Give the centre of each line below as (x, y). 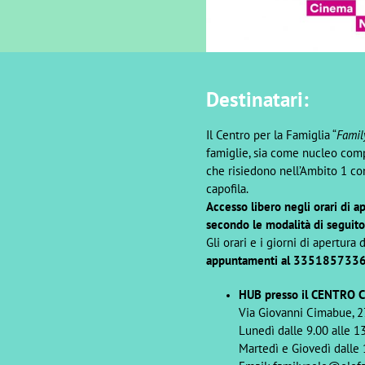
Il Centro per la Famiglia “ (271, 134)
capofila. (227, 188)
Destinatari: (257, 99)
